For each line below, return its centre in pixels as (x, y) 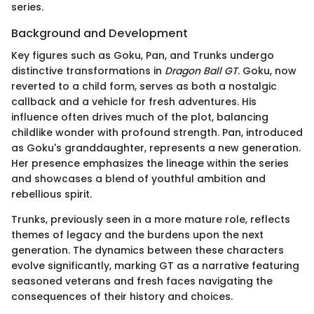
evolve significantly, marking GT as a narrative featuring (155, 266)
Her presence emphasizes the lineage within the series (150, 164)
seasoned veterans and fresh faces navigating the (142, 281)
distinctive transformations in (88, 71)
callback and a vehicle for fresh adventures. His (134, 102)
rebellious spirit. (52, 194)
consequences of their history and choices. (122, 297)
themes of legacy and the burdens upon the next (137, 235)
